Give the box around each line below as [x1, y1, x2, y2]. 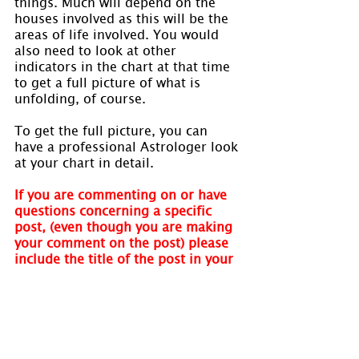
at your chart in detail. [14, 153, 154, 170]
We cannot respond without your [14, 313, 222, 330]
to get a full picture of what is [14, 73, 204, 90]
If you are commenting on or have [14, 185, 231, 202]
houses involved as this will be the [14, 9, 232, 26]
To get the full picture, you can [14, 121, 212, 138]
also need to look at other [14, 41, 180, 58]
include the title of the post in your [14, 249, 237, 266]
